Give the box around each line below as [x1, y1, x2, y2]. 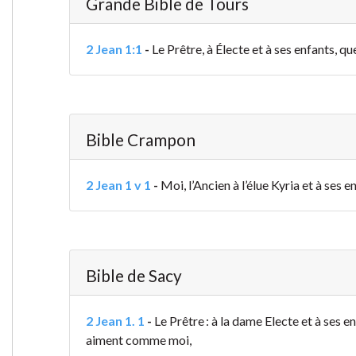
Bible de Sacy [85, 265, 182, 286]
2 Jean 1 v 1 [85, 177, 151, 193]
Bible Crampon [85, 130, 195, 150]
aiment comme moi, [85, 332, 192, 348]
